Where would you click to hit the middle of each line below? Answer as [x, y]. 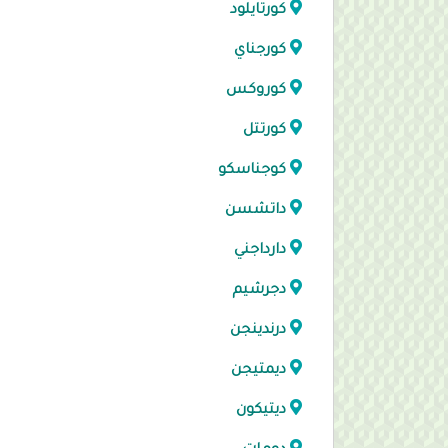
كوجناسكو [252, 171]
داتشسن [255, 211]
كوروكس [256, 91]
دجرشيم [259, 291]
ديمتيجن [258, 371]
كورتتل [264, 131]
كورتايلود [258, 11]
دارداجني [260, 251]
